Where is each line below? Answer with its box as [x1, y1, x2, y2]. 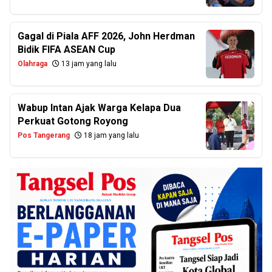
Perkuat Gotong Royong [18, 115, 128, 127]
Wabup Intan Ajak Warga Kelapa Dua [18, 102, 181, 114]
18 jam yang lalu [82, 131, 139, 140]
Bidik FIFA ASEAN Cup [18, 44, 115, 55]
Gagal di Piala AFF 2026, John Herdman [18, 30, 195, 42]
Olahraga [18, 59, 47, 68]
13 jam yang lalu [59, 59, 117, 68]
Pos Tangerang [18, 131, 70, 140]
